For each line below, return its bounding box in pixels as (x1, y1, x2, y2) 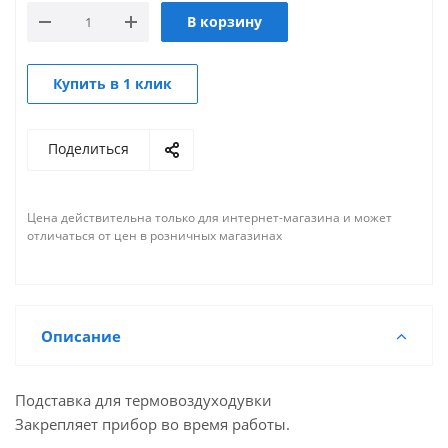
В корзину (187, 12, 262, 31)
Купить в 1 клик (53, 74, 172, 93)
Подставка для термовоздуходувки (15, 390, 272, 410)
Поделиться (48, 139, 129, 158)
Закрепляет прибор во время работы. (15, 414, 290, 434)
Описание (41, 326, 121, 346)
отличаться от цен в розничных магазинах (27, 227, 282, 244)
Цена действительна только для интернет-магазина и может (27, 209, 392, 226)
